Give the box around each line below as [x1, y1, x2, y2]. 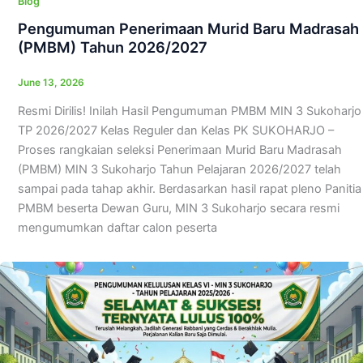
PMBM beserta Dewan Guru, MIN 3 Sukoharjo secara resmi [17, 201, 340, 216]
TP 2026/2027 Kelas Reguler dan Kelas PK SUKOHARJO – [17, 123, 334, 139]
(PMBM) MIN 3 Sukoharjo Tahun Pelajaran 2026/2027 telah [17, 162, 341, 177]
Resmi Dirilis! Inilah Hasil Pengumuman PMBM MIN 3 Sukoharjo [17, 104, 361, 119]
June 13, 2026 [17, 77, 84, 89]
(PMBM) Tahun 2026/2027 [17, 38, 207, 57]
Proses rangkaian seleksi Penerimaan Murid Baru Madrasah [17, 143, 342, 158]
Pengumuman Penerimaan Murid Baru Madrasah [17, 19, 359, 38]
